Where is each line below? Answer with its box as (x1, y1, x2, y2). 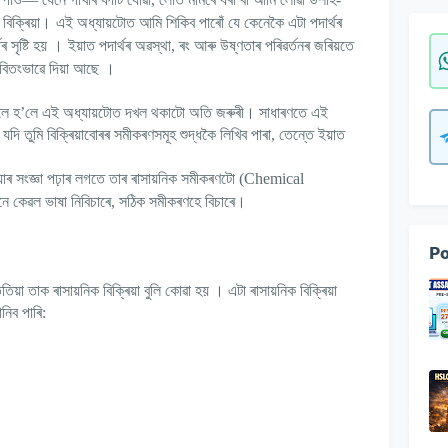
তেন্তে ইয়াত (279, 126, 345, 144)
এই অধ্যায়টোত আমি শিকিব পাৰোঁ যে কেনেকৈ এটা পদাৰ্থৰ (56, 14, 342, 32)
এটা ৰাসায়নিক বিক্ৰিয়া (228, 282, 337, 300)
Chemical (244, 170, 304, 188)
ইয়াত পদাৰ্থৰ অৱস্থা (68, 37, 171, 55)
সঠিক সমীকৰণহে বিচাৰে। (119, 193, 246, 211)
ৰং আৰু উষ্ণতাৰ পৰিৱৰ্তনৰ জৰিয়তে (179, 37, 354, 55)
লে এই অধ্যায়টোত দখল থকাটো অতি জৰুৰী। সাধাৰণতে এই (25, 104, 328, 122)
